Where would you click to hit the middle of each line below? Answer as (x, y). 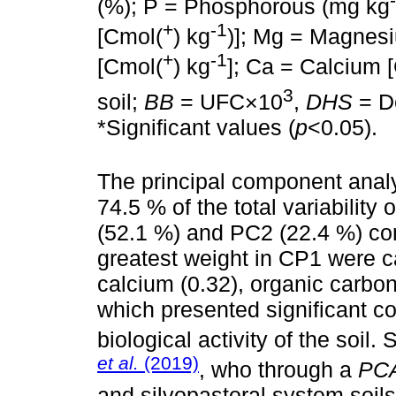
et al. (118, 362)
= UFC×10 (228, 102)
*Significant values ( (196, 128)
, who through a (278, 370)
